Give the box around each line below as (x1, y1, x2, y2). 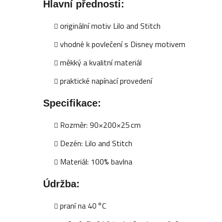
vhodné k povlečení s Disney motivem (60, 38, 186, 50)
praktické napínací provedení (60, 74, 153, 87)
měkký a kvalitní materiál (60, 56, 142, 68)
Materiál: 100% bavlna (60, 155, 133, 167)
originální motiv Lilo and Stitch (60, 19, 161, 32)
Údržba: (43, 178, 80, 189)
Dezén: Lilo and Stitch (60, 137, 133, 149)
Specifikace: (43, 97, 102, 109)
